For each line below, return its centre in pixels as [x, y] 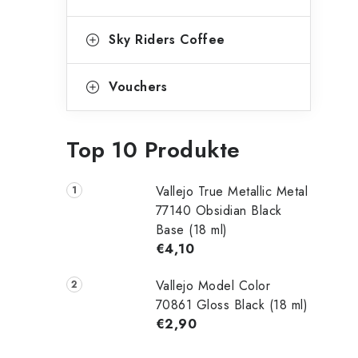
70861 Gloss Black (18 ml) [232, 305]
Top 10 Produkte [153, 150]
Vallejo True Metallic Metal [232, 191]
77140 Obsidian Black [219, 211]
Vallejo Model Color [213, 286]
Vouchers [138, 87]
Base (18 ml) [191, 230]
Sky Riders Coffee [167, 40]
